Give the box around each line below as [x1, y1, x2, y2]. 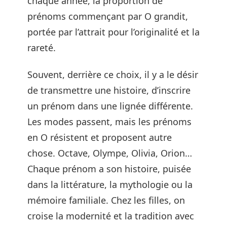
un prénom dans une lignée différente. [27, 100, 193, 112]
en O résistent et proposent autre [27, 131, 172, 143]
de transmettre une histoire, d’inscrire [27, 84, 191, 96]
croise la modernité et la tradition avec [27, 210, 194, 222]
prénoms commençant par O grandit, [27, 10, 188, 22]
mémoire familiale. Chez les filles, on [27, 194, 185, 206]
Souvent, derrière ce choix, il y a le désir [27, 68, 198, 81]
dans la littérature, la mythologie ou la [27, 178, 193, 191]
